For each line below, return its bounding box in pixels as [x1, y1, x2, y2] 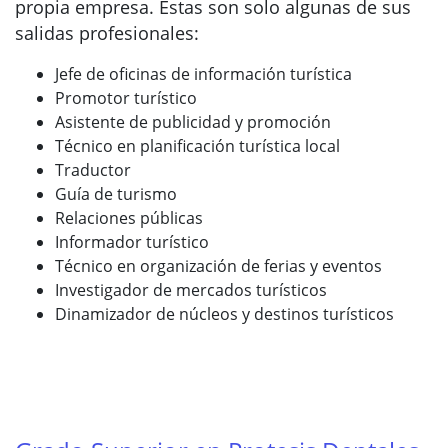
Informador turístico [55, 231, 209, 253]
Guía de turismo [55, 183, 177, 205]
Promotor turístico [55, 87, 197, 109]
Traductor [55, 159, 131, 181]
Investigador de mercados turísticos [55, 279, 327, 301]
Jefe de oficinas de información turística [55, 63, 352, 85]
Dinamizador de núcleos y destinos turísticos [55, 303, 394, 325]
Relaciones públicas [55, 207, 203, 229]
